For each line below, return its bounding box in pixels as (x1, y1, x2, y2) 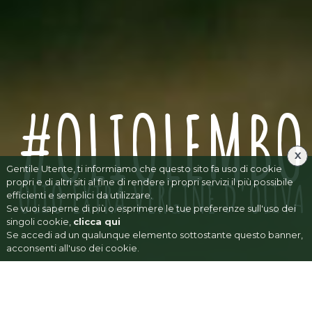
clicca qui (72, 216, 120, 228)
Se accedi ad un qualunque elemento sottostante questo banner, (6, 229, 303, 241)
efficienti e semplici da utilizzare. (6, 189, 153, 201)
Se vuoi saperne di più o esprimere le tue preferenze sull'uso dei (6, 203, 296, 214)
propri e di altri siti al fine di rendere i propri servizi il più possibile (6, 176, 293, 188)
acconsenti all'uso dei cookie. (6, 242, 139, 254)
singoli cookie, (6, 216, 73, 228)
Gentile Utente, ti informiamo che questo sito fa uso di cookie (6, 163, 282, 175)
